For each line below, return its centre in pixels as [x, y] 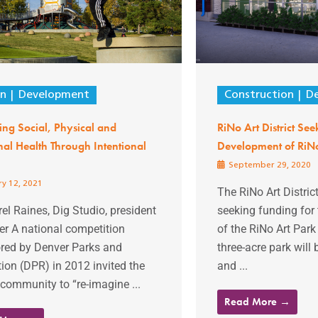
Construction [259, 95]
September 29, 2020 [268, 165]
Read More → [257, 301]
